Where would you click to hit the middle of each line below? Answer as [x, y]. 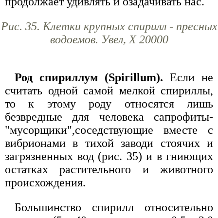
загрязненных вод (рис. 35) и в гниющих [109, 156]
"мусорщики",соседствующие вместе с [109, 130]
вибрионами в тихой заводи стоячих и [109, 143]
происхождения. [45, 182]
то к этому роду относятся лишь [109, 103]
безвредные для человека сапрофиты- [109, 117]
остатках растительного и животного [109, 169]
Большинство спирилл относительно [114, 207]
